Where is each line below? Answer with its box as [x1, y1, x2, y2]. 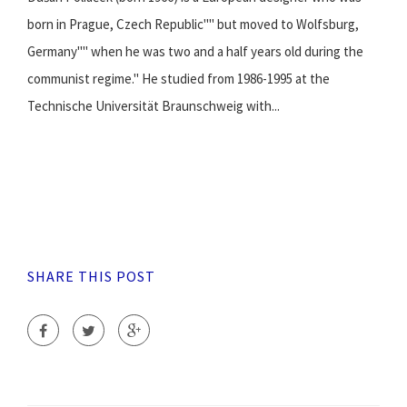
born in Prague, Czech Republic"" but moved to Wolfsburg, [27, 15, 359, 33]
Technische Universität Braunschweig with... [27, 96, 280, 114]
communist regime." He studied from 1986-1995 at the [27, 69, 330, 87]
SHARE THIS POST [27, 266, 155, 285]
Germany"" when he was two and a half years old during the [27, 42, 363, 60]
